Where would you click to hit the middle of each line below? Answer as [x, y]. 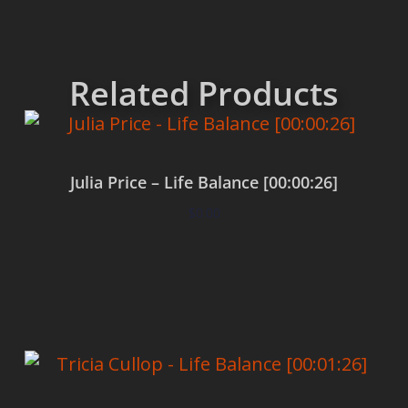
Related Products [204, 93]
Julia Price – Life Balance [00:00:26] [204, 182]
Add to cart [204, 266]
